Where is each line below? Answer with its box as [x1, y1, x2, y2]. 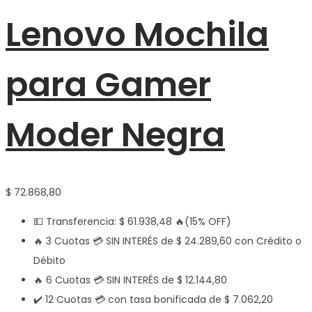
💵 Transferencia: [33, 214, 119, 229]
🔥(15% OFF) [172, 214, 231, 229]
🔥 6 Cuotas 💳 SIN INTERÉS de [33, 273, 177, 288]
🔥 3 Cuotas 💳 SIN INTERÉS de [33, 234, 176, 249]
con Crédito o [232, 234, 302, 249]
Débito [33, 253, 65, 268]
